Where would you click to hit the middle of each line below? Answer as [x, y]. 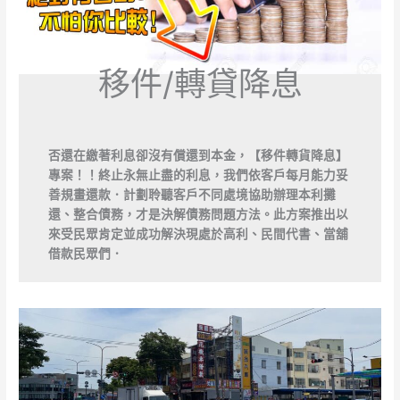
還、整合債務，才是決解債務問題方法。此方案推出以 [198, 214]
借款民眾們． [85, 253]
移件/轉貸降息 [200, 83]
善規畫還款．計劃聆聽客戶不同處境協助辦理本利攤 [192, 194]
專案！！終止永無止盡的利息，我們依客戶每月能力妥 [198, 175]
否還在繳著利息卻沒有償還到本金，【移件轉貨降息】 [198, 155]
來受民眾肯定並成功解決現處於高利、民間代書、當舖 [198, 233]
